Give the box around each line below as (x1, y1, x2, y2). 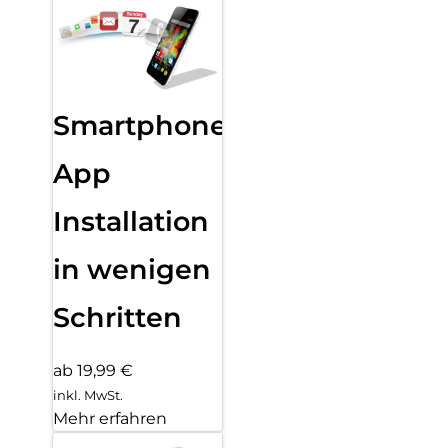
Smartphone (53, 109, 227, 143)
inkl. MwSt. (53, 386, 123, 403)
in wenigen (53, 253, 211, 287)
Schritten (53, 301, 182, 335)
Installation (53, 205, 209, 239)
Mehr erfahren (53, 408, 167, 428)
